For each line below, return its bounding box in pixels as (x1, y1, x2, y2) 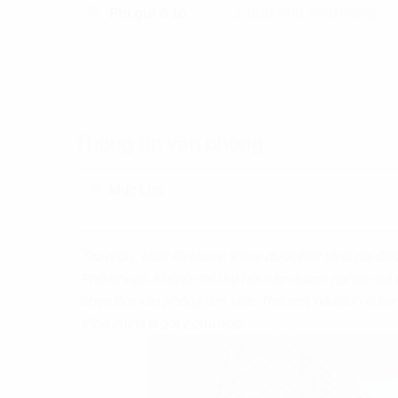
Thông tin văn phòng (73, 131, 264, 156)
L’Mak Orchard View (129, 248, 262, 265)
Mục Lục (107, 181, 163, 198)
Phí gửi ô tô (108, 4, 187, 21)
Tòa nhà (80, 248, 130, 265)
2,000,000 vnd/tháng (235, 4, 378, 21)
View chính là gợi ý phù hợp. (80, 314, 244, 331)
